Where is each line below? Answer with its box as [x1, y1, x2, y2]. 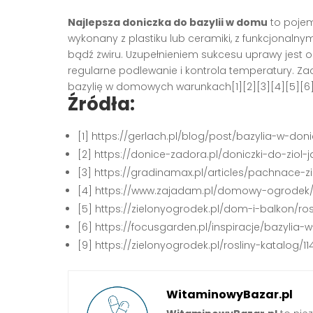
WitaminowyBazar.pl [166, 286, 293, 303]
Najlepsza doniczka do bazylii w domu [68, 15, 268, 29]
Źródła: [68, 91, 135, 117]
